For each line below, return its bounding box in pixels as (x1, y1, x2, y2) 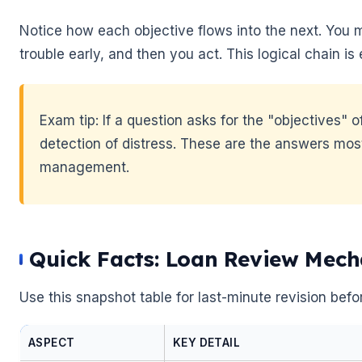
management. (40, 158, 129, 175)
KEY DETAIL (173, 335, 241, 349)
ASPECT (28, 335, 75, 349)
